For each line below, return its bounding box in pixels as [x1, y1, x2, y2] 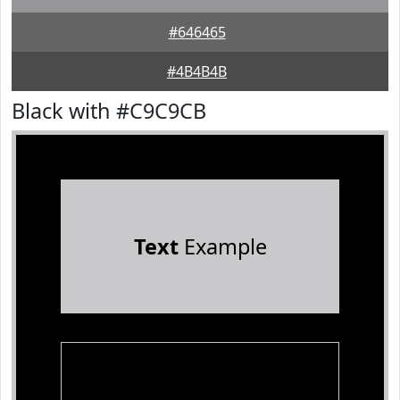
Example [178, 232, 267, 261]
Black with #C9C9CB [12, 96, 206, 125]
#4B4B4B [167, 62, 227, 81]
